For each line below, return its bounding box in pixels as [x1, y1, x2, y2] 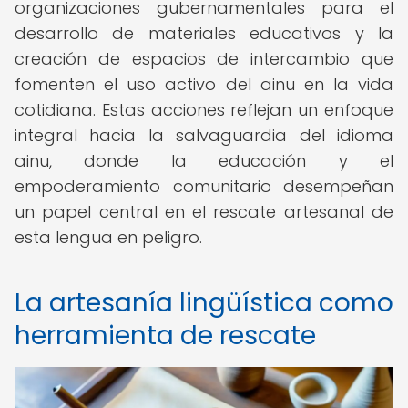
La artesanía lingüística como [15, 285, 393, 321]
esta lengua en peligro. [15, 226, 202, 249]
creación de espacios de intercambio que [15, 47, 393, 70]
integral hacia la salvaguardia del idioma [15, 124, 393, 147]
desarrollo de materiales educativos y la [15, 22, 393, 45]
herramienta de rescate [15, 318, 316, 353]
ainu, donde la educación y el [15, 149, 393, 172]
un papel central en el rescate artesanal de [15, 200, 393, 223]
